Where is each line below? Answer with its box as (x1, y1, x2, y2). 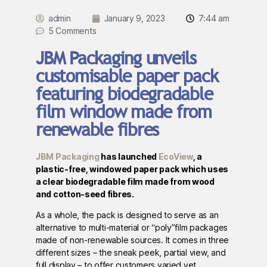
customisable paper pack (36, 64, 218, 88)
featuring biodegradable (36, 82, 213, 105)
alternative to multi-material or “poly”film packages (36, 222, 228, 233)
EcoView (158, 151, 193, 162)
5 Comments (48, 26, 97, 36)
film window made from (36, 100, 212, 123)
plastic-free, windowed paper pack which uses (36, 164, 229, 175)
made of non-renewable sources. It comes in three (36, 235, 229, 246)
